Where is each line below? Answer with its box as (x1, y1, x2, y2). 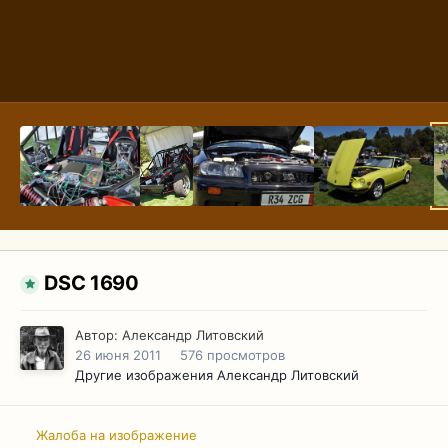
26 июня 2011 (75, 347, 161, 364)
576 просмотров (180, 347, 285, 364)
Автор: (75, 327, 122, 344)
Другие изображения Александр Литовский (75, 367, 359, 384)
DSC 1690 (43, 271, 139, 296)
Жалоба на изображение (36, 426, 197, 443)
